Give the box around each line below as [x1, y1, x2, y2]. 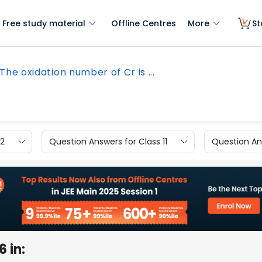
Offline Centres [111, 18, 176, 29]
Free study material [2, 18, 85, 29]
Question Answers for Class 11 [49, 135, 167, 147]
